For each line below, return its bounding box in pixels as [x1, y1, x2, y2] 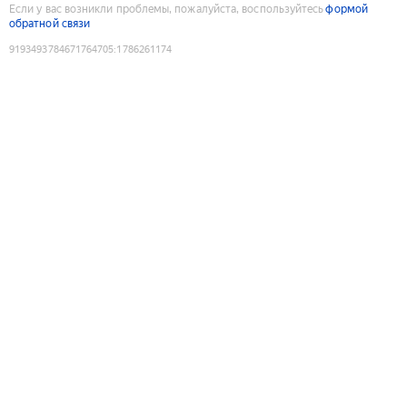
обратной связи [9, 16, 91, 30]
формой [325, 2, 368, 15]
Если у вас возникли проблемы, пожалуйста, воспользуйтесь [9, 2, 324, 15]
